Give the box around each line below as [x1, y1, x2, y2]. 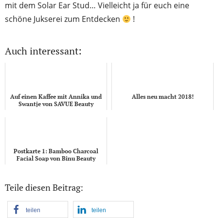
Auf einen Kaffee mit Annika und [10, 93, 102, 101]
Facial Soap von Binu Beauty [17, 155, 95, 163]
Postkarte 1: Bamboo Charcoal [14, 147, 98, 155]
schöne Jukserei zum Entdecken [5, 14, 122, 25]
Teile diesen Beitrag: [5, 182, 83, 194]
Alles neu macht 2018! [131, 93, 194, 101]
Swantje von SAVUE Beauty [18, 100, 93, 108]
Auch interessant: [5, 44, 82, 58]
